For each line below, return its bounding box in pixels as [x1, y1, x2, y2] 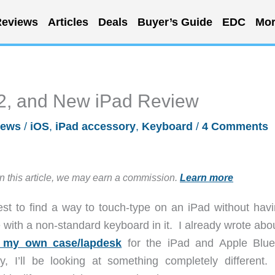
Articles [47, 15, 88, 28]
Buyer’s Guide [137, 15, 212, 28]
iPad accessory [55, 120, 136, 133]
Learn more [180, 172, 233, 183]
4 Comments [202, 120, 268, 133]
